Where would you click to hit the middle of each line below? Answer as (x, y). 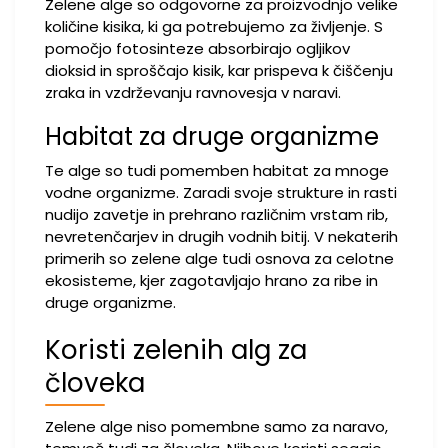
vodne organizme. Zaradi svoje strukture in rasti (221, 192)
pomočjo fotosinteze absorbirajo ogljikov (197, 48)
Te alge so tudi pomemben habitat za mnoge (217, 170)
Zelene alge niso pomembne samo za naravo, (216, 426)
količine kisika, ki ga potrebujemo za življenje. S (214, 26)
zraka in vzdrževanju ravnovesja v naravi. (193, 92)
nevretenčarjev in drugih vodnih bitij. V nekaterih (221, 236)
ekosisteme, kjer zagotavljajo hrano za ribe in (211, 280)
